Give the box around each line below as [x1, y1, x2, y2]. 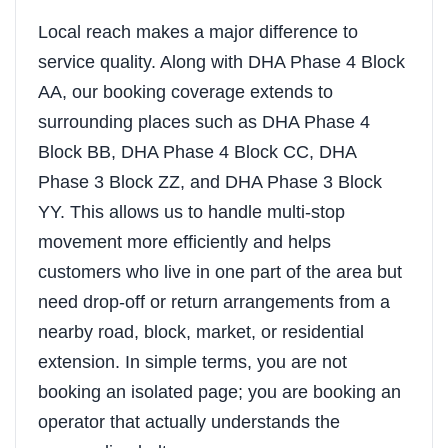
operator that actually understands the [38, 412, 340, 432]
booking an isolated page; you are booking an [38, 382, 401, 402]
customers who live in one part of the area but [38, 262, 402, 282]
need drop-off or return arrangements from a [38, 292, 390, 312]
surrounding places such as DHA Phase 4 [38, 112, 370, 132]
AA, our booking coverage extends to [38, 82, 333, 102]
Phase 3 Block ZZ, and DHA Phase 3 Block [38, 172, 382, 192]
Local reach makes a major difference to [38, 22, 358, 42]
